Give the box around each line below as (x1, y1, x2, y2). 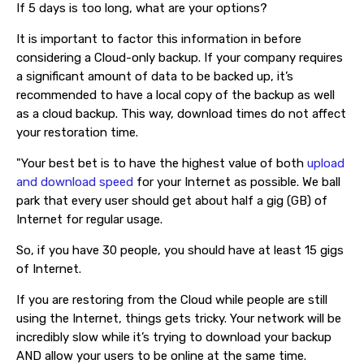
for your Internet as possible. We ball (133, 175, 340, 189)
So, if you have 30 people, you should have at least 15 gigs (16, 243, 344, 258)
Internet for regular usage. (16, 212, 162, 227)
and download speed (16, 175, 133, 189)
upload (307, 156, 344, 171)
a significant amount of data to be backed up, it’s (16, 69, 293, 84)
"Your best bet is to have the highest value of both (16, 156, 307, 171)
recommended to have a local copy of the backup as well (16, 88, 335, 102)
